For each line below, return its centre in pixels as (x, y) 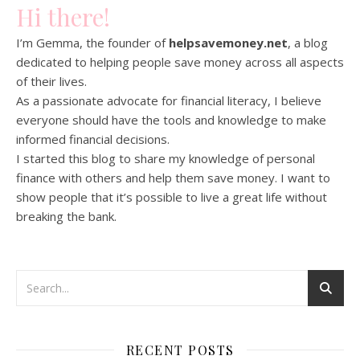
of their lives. (51, 81)
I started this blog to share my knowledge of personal (166, 158)
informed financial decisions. (93, 139)
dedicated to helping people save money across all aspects (180, 61)
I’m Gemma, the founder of (92, 42)
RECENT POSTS (180, 350)
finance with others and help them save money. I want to (173, 177)
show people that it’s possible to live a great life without (172, 196)
